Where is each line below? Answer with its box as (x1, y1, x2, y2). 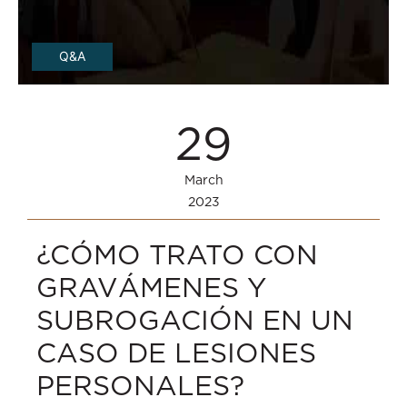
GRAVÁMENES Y (36, 273, 266, 303)
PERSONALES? (36, 371, 244, 401)
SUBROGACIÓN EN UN (36, 305, 353, 335)
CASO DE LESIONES (36, 338, 316, 368)
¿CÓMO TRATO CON (36, 240, 318, 270)
